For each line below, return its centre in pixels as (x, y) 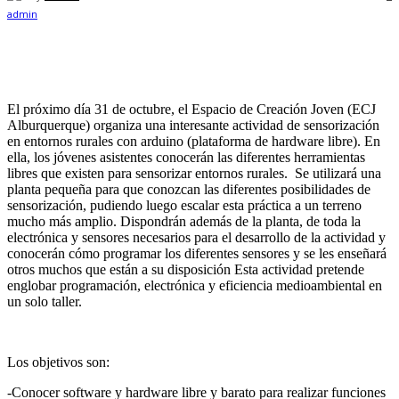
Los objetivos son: (58, 362)
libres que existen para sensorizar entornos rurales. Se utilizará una (194, 174)
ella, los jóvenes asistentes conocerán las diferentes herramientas (186, 158)
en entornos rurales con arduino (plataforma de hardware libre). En (194, 142)
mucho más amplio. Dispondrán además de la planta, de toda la (184, 222)
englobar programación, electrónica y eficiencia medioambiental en (195, 286)
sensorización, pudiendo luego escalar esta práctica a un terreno (184, 206)
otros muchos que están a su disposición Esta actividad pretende (186, 270)
